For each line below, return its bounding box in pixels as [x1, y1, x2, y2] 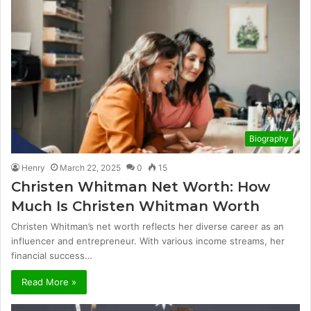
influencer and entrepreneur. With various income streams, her [11, 235, 285, 247]
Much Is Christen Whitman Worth [11, 198, 260, 215]
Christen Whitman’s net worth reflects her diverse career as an [11, 221, 284, 233]
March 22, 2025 [60, 162, 121, 174]
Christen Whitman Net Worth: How [11, 178, 270, 196]
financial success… [11, 250, 92, 262]
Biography [249, 133, 289, 144]
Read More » [22, 276, 76, 288]
